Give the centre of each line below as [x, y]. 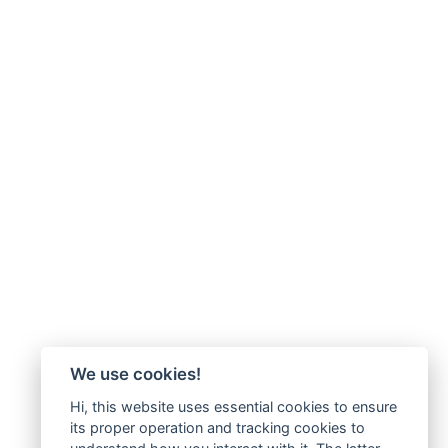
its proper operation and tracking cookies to [217, 427]
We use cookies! [135, 374]
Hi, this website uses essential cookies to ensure [233, 406]
